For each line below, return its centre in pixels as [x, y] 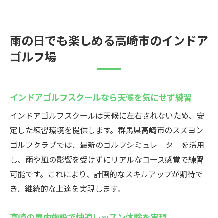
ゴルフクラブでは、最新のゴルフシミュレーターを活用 [107, 145]
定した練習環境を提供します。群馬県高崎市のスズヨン [107, 130]
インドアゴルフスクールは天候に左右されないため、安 [107, 115]
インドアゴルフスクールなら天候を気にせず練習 [101, 97]
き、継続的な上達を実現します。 [67, 188]
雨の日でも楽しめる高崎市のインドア [109, 40]
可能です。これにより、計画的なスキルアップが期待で [106, 174]
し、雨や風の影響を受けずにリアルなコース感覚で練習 [107, 159]
